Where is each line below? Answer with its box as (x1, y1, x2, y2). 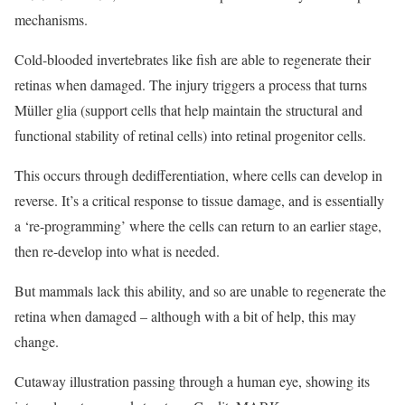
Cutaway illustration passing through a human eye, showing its (14, 372, 370, 391)
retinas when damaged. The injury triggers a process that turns (14, 75, 367, 95)
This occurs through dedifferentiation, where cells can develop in (14, 165, 382, 185)
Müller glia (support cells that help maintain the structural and (14, 100, 363, 120)
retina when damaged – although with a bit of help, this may (14, 306, 356, 326)
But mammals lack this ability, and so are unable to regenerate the (14, 281, 386, 301)
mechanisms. (14, 10, 88, 30)
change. (14, 332, 59, 352)
